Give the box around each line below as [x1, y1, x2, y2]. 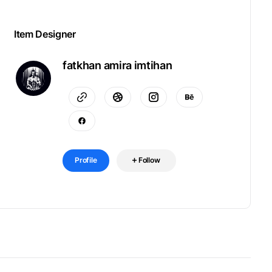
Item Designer [14, 28, 76, 40]
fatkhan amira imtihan [63, 59, 172, 72]
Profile [75, 155, 97, 165]
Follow [138, 155, 160, 165]
